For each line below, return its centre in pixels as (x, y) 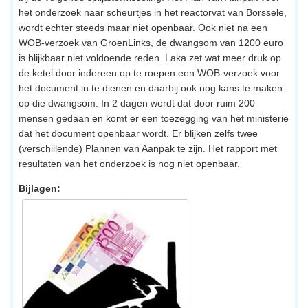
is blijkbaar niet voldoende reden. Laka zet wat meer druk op (150, 57)
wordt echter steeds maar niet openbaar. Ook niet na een (143, 27)
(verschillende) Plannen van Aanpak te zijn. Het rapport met (148, 148)
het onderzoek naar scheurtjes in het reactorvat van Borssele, (153, 12)
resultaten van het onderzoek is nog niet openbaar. (129, 163)
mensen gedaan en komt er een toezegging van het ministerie (154, 118)
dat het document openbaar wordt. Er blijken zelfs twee (138, 133)
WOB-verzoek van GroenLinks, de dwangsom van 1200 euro (151, 42)
